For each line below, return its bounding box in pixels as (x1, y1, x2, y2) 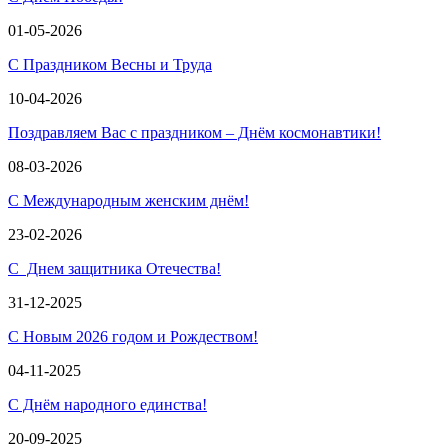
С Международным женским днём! (8, 192, 249, 209)
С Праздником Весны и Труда (8, 56, 212, 73)
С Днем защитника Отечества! (8, 260, 221, 277)
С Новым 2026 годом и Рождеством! (8, 328, 258, 345)
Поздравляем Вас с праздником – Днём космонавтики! (8, 124, 381, 141)
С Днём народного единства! (8, 396, 207, 413)
